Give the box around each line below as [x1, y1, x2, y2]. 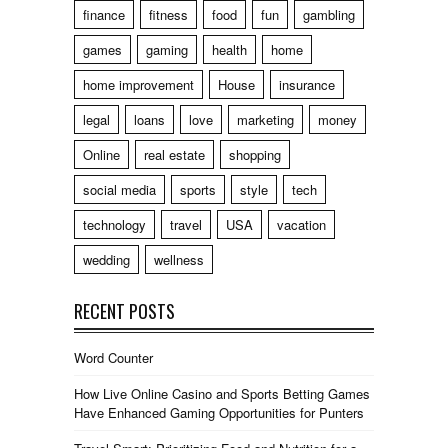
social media [83, 179, 156, 199]
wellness [154, 249, 204, 269]
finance [83, 4, 125, 24]
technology [83, 214, 146, 234]
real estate [144, 144, 205, 164]
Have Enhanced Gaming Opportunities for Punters [74, 402, 364, 422]
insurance [279, 74, 335, 94]
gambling [303, 4, 355, 24]
